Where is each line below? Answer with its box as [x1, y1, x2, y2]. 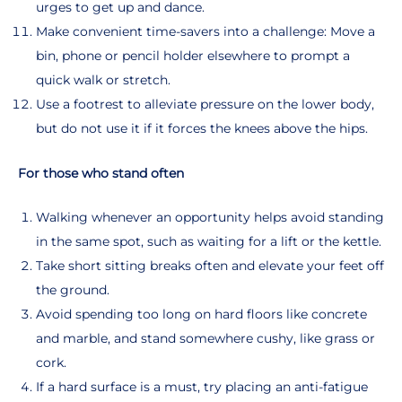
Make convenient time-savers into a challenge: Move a [36, 22, 375, 39]
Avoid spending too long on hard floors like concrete [36, 305, 367, 322]
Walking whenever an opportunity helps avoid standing [36, 208, 384, 225]
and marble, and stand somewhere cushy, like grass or [36, 329, 375, 346]
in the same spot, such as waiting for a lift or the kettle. [36, 232, 381, 249]
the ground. [36, 281, 109, 298]
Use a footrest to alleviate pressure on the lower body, [36, 95, 374, 112]
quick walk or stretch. [36, 71, 170, 88]
